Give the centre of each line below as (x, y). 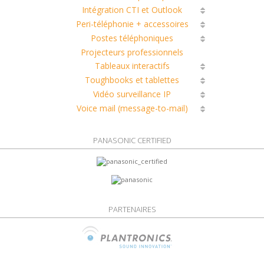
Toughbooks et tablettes (132, 80)
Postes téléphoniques (132, 38)
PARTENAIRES (132, 209)
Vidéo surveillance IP (132, 94)
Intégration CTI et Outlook (132, 10)
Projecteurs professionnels (132, 52)
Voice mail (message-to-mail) (132, 108)
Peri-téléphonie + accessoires (132, 24)
